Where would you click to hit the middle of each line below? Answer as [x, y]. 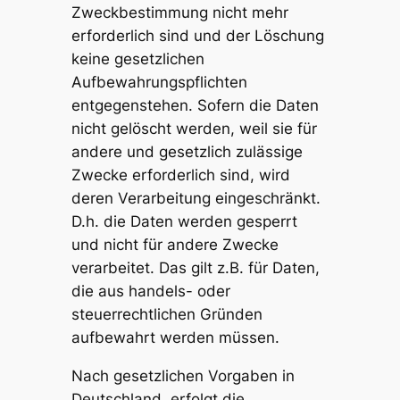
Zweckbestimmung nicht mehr [179, 13]
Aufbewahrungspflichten [159, 83]
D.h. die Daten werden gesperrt [184, 222]
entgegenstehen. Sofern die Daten [195, 106]
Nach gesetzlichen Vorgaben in [183, 376]
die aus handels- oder [150, 292]
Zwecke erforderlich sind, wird [180, 175]
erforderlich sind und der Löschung [197, 36]
